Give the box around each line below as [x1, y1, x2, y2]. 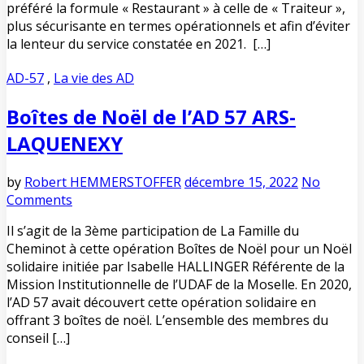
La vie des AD [54, 68, 134, 87]
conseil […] [6, 328, 70, 347]
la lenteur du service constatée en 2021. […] [6, 34, 271, 53]
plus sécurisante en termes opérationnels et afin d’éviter [6, 16, 350, 35]
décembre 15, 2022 [184, 172, 298, 191]
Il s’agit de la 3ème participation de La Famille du [6, 221, 299, 240]
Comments [6, 190, 72, 209]
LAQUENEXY [6, 129, 123, 157]
